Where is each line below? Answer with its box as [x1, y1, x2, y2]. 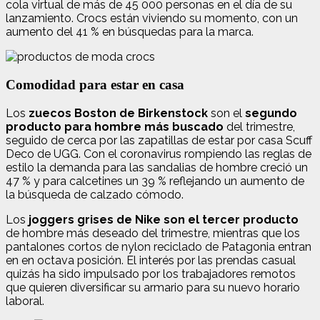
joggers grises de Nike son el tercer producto [26, 212, 299, 226]
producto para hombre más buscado [6, 119, 224, 134]
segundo [242, 106, 297, 120]
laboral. [6, 294, 44, 308]
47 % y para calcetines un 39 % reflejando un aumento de [6, 174, 304, 188]
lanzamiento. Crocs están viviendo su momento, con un [6, 11, 298, 26]
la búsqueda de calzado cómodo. [6, 187, 184, 201]
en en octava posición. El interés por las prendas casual [6, 253, 296, 267]
